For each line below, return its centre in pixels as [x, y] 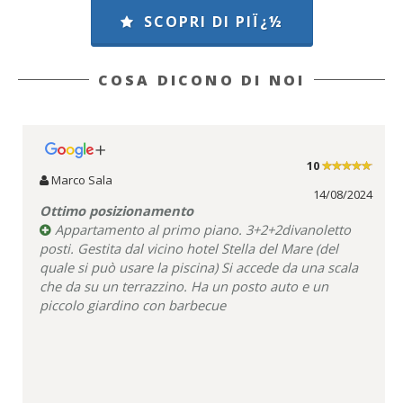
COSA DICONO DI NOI [201, 81]
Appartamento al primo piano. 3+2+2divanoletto [201, 230]
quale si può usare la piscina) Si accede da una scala [199, 268]
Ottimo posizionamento [116, 211]
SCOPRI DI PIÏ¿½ [213, 22]
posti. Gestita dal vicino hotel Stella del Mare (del [189, 249]
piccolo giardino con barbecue [133, 305]
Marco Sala [81, 180]
